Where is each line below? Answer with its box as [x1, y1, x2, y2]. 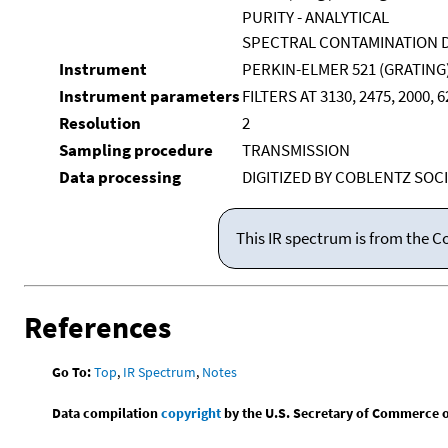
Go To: [52, 362, 92, 381]
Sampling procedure [58, 138, 213, 161]
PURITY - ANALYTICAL [241, 5, 389, 28]
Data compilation [52, 403, 162, 422]
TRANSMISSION [241, 138, 350, 161]
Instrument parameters [58, 84, 240, 107]
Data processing [58, 165, 181, 188]
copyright [161, 403, 222, 422]
